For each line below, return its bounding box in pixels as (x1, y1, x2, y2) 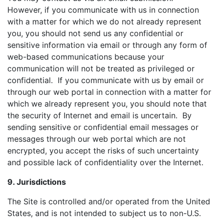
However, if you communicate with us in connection (7, 5, 199, 15)
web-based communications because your (7, 52, 164, 62)
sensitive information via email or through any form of (7, 40, 207, 50)
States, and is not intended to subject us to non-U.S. (7, 208, 201, 218)
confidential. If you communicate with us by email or (7, 75, 204, 85)
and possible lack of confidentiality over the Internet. (7, 157, 203, 167)
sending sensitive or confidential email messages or (7, 122, 198, 132)
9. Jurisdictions (7, 177, 66, 187)
